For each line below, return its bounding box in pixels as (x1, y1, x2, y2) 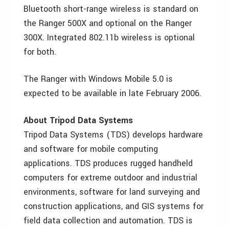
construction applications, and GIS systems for (24, 200, 203, 212)
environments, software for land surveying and (24, 186, 200, 198)
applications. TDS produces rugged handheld (24, 157, 193, 169)
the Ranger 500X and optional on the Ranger (24, 17, 192, 29)
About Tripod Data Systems (24, 114, 133, 126)
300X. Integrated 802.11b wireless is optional (24, 32, 195, 43)
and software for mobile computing (24, 143, 158, 155)
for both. (24, 46, 56, 58)
